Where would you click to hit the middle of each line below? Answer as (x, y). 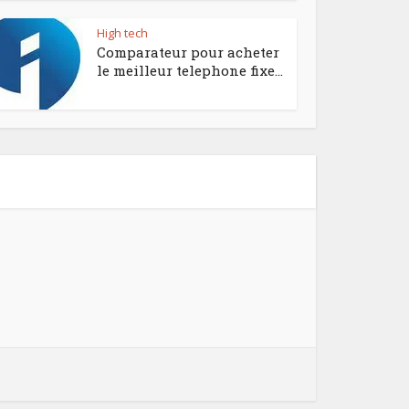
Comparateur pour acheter (188, 52)
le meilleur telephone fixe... (190, 70)
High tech (122, 33)
